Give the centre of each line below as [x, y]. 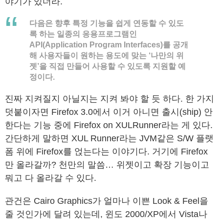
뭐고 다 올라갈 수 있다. [51, 178]
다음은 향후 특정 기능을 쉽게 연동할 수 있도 [107, 23]
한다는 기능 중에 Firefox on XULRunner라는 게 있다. [109, 125]
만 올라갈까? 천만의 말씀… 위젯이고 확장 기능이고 [107, 165]
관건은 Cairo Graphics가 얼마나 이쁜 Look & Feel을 [107, 201]
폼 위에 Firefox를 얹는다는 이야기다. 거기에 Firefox [106, 152]
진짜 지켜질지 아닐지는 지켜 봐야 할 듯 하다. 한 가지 [109, 99]
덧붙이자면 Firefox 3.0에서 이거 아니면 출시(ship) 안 [109, 112]
